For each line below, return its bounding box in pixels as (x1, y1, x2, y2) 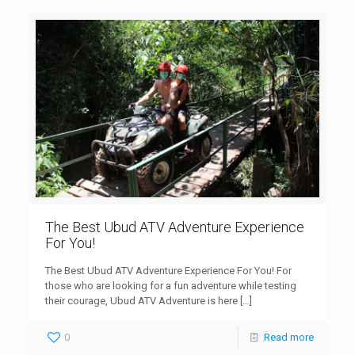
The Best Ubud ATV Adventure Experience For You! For (45, 264, 292, 277)
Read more (263, 330, 314, 343)
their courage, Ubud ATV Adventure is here (45, 294, 239, 307)
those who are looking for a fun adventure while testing (45, 279, 297, 292)
